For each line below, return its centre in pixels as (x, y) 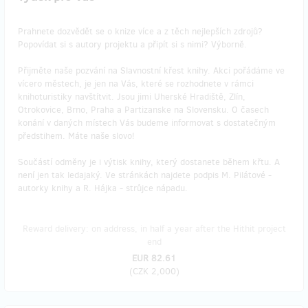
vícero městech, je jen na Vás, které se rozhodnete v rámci (136, 83)
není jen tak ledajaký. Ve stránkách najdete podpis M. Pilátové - (145, 175)
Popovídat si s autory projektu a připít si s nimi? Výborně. (132, 44)
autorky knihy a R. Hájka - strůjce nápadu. (103, 188)
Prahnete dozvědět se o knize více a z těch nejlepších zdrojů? (140, 31)
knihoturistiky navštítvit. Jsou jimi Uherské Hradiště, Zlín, (132, 96)
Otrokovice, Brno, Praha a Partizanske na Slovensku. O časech (143, 109)
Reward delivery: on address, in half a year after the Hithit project (154, 228)
